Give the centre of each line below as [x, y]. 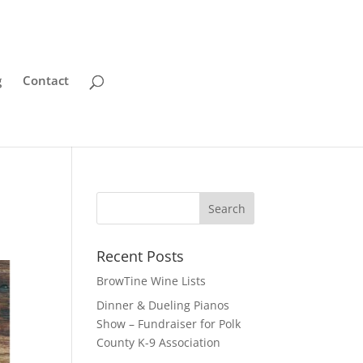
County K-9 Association [159, 342]
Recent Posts [141, 256]
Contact [46, 80]
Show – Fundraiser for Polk [169, 324]
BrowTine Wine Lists [152, 281]
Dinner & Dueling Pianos [163, 305]
